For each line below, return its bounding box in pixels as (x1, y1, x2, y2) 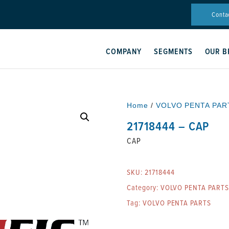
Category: (127, 182, 161, 193)
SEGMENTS (153, 45, 193, 57)
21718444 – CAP (127, 117, 210, 134)
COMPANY (106, 45, 142, 57)
